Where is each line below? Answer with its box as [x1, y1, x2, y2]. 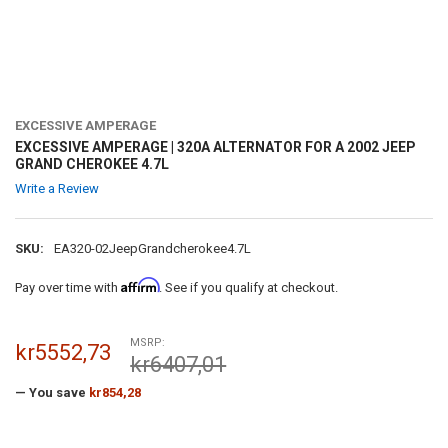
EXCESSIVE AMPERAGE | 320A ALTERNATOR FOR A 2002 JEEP [14, 139, 416, 156]
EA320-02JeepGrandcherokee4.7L [53, 240, 251, 256]
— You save [14, 384, 86, 400]
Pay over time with [14, 280, 121, 296]
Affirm [120, 277, 159, 294]
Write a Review [14, 181, 99, 197]
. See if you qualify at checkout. [158, 280, 338, 296]
